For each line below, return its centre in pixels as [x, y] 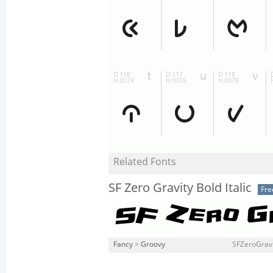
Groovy [153, 244]
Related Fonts [145, 162]
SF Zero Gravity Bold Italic [180, 188]
